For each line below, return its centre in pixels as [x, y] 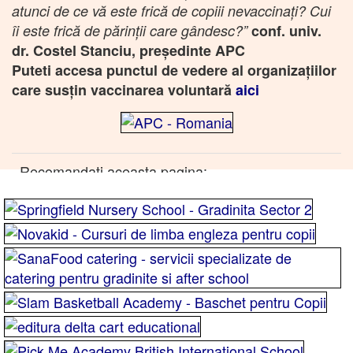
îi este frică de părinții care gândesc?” [132, 30]
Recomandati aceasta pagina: [113, 171]
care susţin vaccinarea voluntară [124, 89]
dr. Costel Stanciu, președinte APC [128, 50]
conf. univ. [286, 30]
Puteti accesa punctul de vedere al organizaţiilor [174, 70]
